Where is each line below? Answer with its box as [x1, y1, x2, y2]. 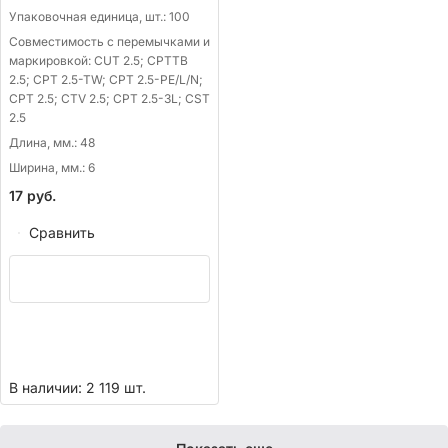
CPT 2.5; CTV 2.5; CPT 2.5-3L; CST [9, 90, 210, 106]
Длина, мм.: [9, 134, 80, 150]
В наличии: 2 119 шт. [9, 378, 146, 396]
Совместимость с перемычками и [9, 33, 210, 49]
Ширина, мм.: [9, 159, 88, 175]
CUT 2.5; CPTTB [94, 52, 188, 68]
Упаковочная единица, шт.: [9, 8, 169, 24]
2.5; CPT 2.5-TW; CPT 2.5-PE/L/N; [9, 71, 203, 87]
